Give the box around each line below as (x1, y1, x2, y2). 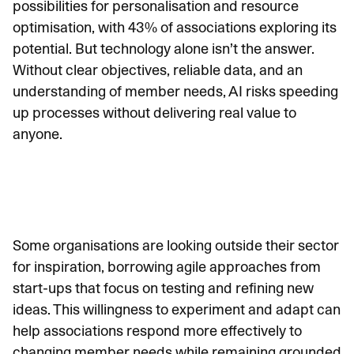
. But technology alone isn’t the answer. (69, 40, 314, 57)
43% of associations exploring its (128, 19, 337, 36)
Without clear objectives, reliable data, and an (13, 62, 303, 78)
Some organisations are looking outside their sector (13, 237, 339, 254)
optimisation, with (13, 19, 128, 36)
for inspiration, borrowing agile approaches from (13, 258, 321, 275)
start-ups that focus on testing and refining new (13, 280, 314, 296)
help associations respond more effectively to (13, 322, 302, 339)
